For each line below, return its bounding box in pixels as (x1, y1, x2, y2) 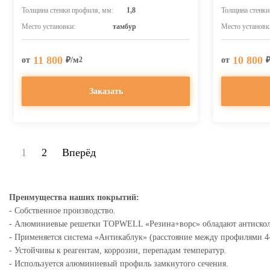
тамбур (112, 22, 136, 31)
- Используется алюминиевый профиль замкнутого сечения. (9, 259, 228, 268)
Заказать (89, 86, 123, 96)
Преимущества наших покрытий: (9, 193, 139, 202)
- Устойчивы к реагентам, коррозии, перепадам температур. (9, 246, 227, 255)
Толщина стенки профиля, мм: (22, 6, 113, 14)
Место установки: (22, 22, 75, 31)
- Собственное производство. (9, 206, 116, 215)
